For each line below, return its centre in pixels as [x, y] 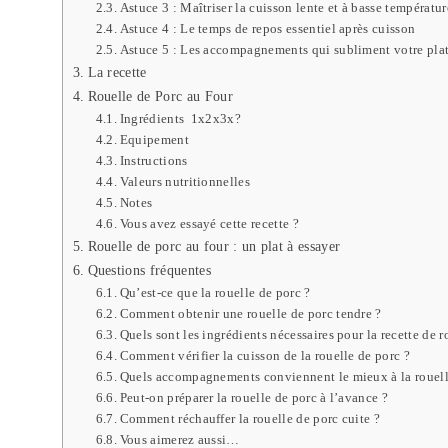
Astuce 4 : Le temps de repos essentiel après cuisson [267, 28]
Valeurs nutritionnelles [185, 181]
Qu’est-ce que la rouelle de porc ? [215, 292]
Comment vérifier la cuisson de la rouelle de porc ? [265, 355]
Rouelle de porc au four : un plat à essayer [214, 245]
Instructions [155, 160]
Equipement [154, 139]
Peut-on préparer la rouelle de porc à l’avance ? [254, 397]
